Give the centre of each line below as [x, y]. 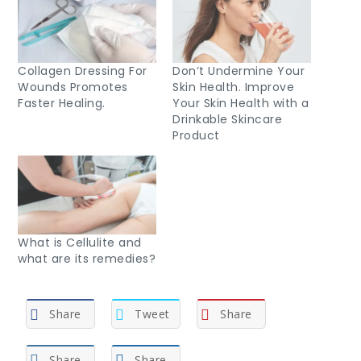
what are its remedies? [87, 258]
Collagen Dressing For [83, 71]
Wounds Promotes [73, 87]
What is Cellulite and [80, 242]
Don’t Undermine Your [239, 71]
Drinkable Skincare [227, 119]
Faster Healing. [62, 103]
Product [196, 135]
